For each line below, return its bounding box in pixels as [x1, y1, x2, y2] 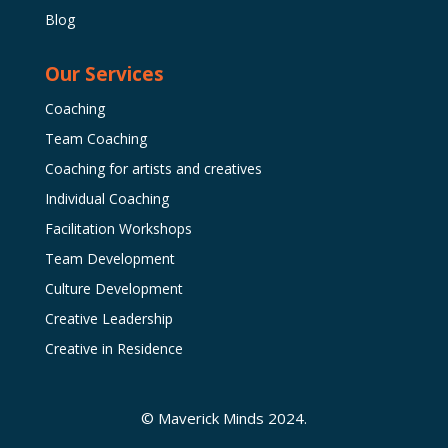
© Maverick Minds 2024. [140, 407, 307, 428]
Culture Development [44, 278, 183, 298]
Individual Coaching [44, 188, 169, 208]
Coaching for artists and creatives [44, 158, 262, 178]
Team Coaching [44, 128, 147, 148]
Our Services [44, 60, 164, 87]
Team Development [44, 248, 175, 268]
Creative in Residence [44, 338, 183, 358]
